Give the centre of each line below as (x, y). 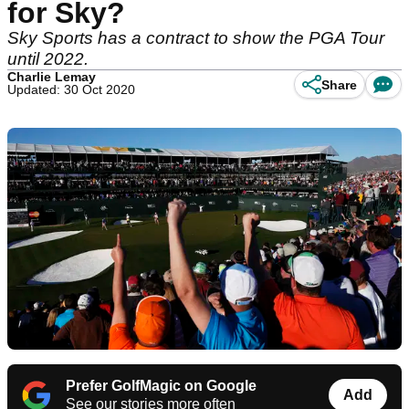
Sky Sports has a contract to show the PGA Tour (196, 38)
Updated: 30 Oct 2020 (71, 89)
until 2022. (50, 59)
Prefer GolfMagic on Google (161, 386)
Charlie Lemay (52, 77)
